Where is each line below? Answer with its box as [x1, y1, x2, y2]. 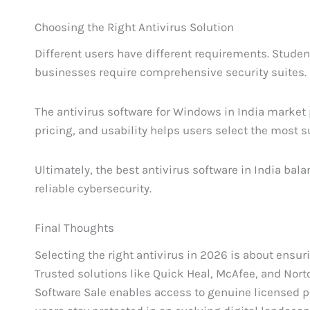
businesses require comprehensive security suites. [35, 65, 307, 80]
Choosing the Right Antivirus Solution [35, 19, 235, 34]
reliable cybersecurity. [35, 181, 152, 195]
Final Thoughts [35, 220, 115, 235]
